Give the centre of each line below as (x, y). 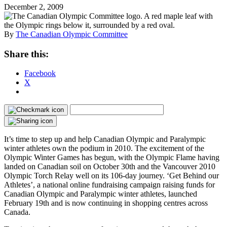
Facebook (40, 73)
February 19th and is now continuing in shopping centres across (106, 203)
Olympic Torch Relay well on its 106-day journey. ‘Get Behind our (111, 176)
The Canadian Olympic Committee (72, 34)
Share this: (26, 54)
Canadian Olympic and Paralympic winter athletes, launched (101, 194)
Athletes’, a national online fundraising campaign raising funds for (109, 185)
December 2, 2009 (34, 7)
